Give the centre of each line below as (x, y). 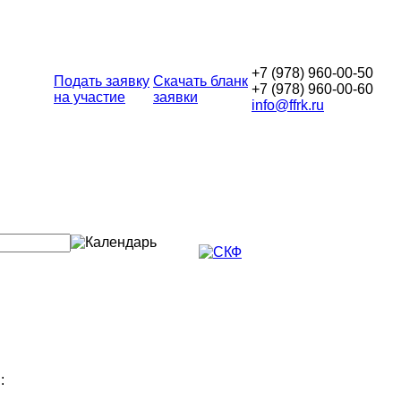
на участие (90, 97)
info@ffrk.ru (288, 105)
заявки (175, 97)
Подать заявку (102, 81)
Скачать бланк (200, 81)
